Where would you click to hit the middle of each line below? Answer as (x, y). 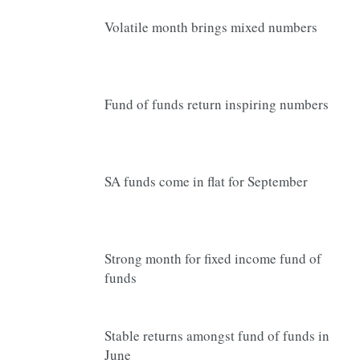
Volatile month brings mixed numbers (211, 27)
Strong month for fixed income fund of (213, 258)
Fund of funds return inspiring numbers (217, 104)
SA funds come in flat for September (206, 181)
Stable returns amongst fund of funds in (217, 335)
